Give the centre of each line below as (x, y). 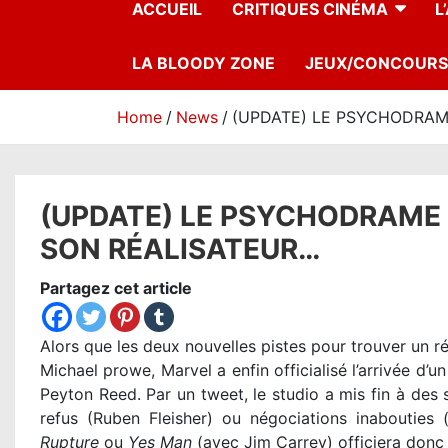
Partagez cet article (116, 288)
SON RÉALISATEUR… (180, 249)
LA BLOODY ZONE (203, 63)
